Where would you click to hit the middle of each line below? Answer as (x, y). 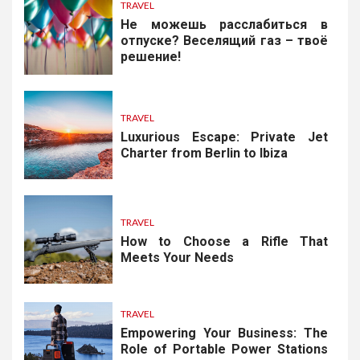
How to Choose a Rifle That (224, 242)
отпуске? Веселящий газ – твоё (224, 41)
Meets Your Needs (177, 258)
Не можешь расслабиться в (224, 25)
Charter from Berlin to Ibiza (204, 153)
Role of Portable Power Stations (224, 349)
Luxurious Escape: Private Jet (224, 137)
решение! (151, 57)
